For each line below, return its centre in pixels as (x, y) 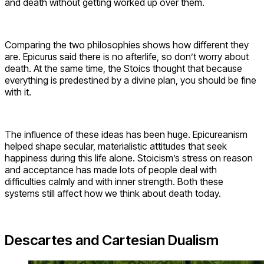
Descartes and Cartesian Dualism (112, 240)
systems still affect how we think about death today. (113, 193)
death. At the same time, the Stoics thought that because (123, 68)
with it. (18, 92)
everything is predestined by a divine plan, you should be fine (131, 80)
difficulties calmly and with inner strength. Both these (114, 181)
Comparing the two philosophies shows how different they (127, 44)
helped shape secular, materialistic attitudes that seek (116, 146)
